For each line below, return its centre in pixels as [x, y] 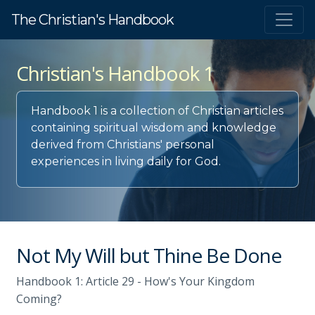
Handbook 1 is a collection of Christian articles [157, 111]
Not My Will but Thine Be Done [149, 255]
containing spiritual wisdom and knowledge [154, 128]
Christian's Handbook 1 [115, 73]
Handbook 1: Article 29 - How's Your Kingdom [135, 281]
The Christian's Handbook [92, 20]
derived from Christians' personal [123, 144]
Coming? [39, 299]
